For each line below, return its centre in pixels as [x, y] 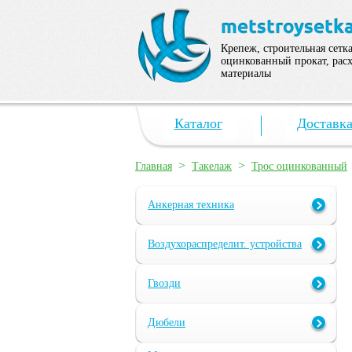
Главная [154, 166]
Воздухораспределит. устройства [225, 244]
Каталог [198, 123]
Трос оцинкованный [299, 166]
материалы [246, 73]
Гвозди [164, 284]
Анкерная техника [191, 205]
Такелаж [212, 166]
